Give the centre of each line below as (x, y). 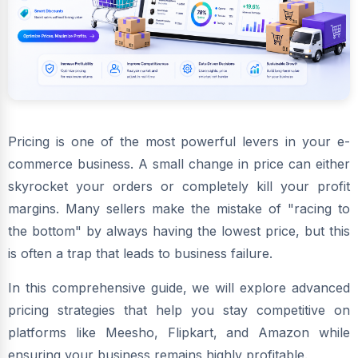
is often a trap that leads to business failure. (140, 254)
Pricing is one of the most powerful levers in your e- (179, 142)
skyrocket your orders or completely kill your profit (179, 187)
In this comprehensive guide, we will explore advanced (179, 288)
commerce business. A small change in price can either (179, 164)
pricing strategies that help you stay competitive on (179, 310)
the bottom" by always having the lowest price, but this (179, 231)
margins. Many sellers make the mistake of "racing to (179, 209)
